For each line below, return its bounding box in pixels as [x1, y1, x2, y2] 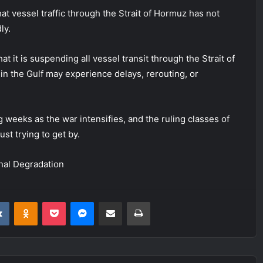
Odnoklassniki [37, 197, 87, 207]
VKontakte [9, 197, 46, 207]
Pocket [65, 197, 90, 207]
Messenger [93, 197, 135, 207]
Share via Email [122, 197, 140, 207]
